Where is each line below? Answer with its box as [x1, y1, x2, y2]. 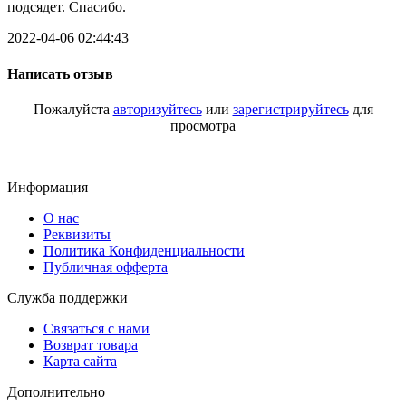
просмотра [170, 117, 236, 133]
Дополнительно [7, 383, 105, 400]
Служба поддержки [7, 289, 128, 305]
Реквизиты [43, 226, 111, 242]
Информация [7, 179, 88, 195]
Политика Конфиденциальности [43, 242, 245, 258]
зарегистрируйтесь [232, 101, 349, 117]
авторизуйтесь [112, 101, 202, 117]
